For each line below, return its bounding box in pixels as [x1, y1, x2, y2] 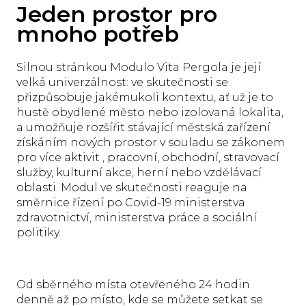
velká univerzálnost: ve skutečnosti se [16, 76, 228, 89]
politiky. [16, 226, 61, 240]
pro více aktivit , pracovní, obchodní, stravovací [16, 151, 279, 165]
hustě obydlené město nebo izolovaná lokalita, [16, 106, 283, 120]
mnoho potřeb [16, 20, 179, 48]
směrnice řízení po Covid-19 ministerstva [16, 196, 245, 210]
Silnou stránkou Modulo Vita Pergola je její [16, 61, 261, 74]
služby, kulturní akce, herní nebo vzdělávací [16, 166, 262, 180]
